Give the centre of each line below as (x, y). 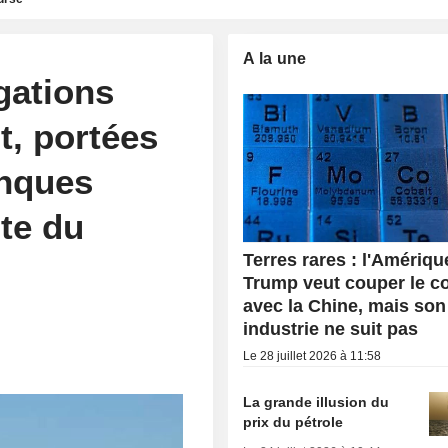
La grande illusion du (316, 402)
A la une (275, 58)
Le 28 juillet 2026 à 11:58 (312, 356)
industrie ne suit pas (331, 329)
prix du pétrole (293, 422)
